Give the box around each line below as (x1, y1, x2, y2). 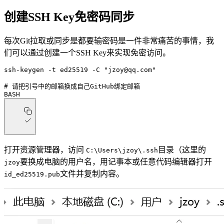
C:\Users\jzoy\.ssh (86, 146, 158, 154)
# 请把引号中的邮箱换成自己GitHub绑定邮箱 (4, 82, 140, 90)
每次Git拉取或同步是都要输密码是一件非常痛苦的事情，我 (4, 36, 214, 45)
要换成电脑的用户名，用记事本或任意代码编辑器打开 (20, 157, 212, 166)
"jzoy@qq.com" (100, 66, 156, 74)
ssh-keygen (4, 66, 44, 74)
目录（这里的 (158, 145, 206, 154)
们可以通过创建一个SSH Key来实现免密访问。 (4, 48, 170, 57)
